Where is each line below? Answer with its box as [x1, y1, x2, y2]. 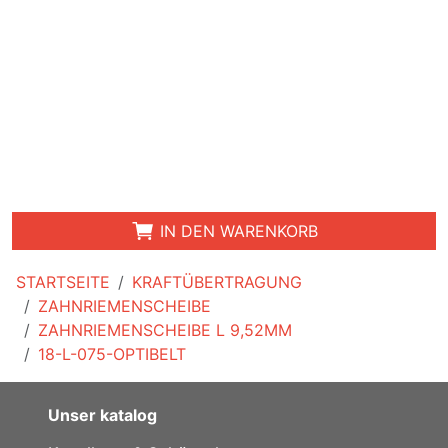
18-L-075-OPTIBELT [38, 343, 186, 364]
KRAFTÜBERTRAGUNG [132, 271, 302, 292]
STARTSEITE [16, 271, 110, 292]
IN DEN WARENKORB [154, 220, 318, 241]
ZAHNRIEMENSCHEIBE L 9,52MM [38, 319, 292, 340]
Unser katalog [48, 404, 157, 425]
